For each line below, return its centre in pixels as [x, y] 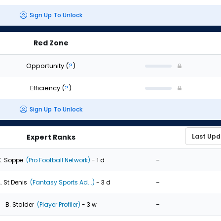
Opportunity [46, 66]
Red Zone [51, 43]
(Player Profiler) [58, 204]
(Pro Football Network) [57, 160]
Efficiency [46, 88]
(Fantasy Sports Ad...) [61, 182]
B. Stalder [19, 204]
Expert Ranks [51, 137]
